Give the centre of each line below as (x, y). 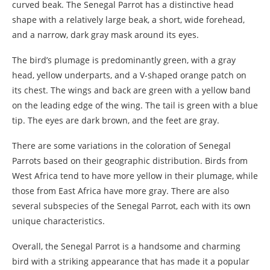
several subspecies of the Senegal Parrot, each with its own (131, 206)
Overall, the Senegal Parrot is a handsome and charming (126, 246)
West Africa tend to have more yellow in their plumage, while (135, 175)
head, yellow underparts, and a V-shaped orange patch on (129, 75)
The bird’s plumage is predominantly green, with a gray (124, 60)
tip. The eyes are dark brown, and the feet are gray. (116, 120)
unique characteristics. (58, 221)
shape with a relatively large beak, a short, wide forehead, (128, 19)
